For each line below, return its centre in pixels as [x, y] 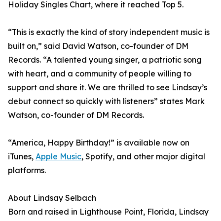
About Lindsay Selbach [52, 198]
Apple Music [58, 157]
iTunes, [22, 157]
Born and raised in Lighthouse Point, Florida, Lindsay [108, 212]
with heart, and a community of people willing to [100, 74]
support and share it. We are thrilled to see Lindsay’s [108, 88]
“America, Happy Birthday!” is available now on [99, 143]
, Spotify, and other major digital [143, 157]
